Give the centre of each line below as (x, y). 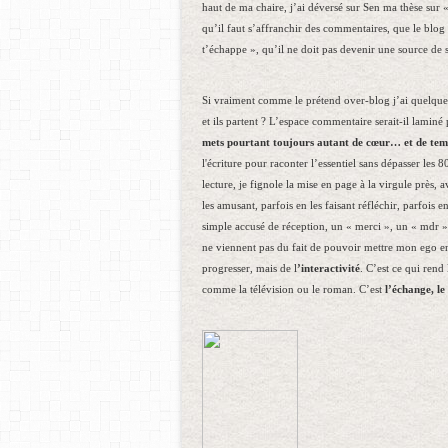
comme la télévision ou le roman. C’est (293, 289)
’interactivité (328, 268)
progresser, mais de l (249, 268)
